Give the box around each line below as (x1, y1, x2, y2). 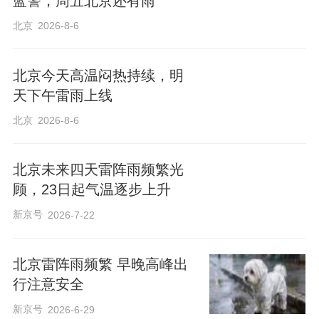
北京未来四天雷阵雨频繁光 (12, 162, 184, 178)
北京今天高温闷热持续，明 (12, 67, 184, 83)
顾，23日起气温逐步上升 (12, 182, 171, 198)
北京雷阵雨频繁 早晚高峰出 (12, 256, 188, 273)
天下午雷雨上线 (12, 87, 113, 103)
